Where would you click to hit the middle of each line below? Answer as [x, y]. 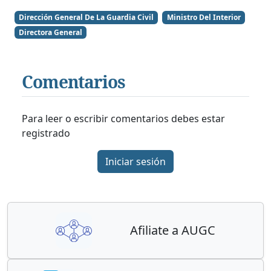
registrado [46, 133]
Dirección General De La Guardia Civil [87, 17]
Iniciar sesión [135, 162]
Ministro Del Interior [204, 17]
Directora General [51, 32]
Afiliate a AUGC [173, 230]
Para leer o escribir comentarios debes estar [123, 119]
